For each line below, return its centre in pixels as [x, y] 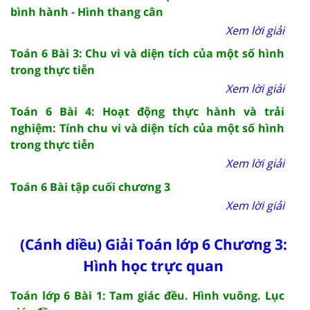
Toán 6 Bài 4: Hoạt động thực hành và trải [147, 111]
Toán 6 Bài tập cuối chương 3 [90, 186]
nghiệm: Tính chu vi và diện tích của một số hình [147, 128]
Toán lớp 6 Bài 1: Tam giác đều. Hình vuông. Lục [147, 295]
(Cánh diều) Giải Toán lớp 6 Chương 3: [153, 244]
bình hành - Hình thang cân [87, 11]
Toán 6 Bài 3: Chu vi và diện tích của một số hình [147, 53]
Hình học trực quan [154, 265]
